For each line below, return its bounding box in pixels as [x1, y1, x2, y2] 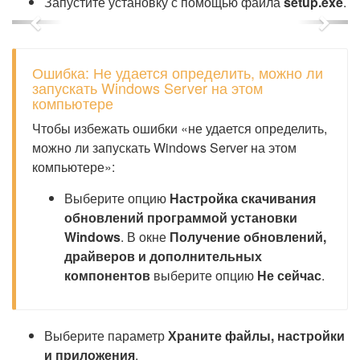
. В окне [121, 227, 170, 246]
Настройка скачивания [170, 189, 316, 207]
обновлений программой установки [64, 208, 297, 227]
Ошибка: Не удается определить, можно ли [32, 62, 323, 83]
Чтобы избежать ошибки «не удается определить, [32, 119, 327, 137]
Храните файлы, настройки [168, 326, 345, 345]
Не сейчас [257, 266, 321, 284]
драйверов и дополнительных [64, 247, 262, 265]
